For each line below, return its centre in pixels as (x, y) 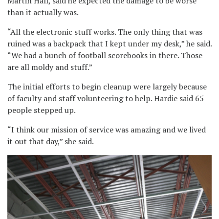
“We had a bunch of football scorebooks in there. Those (105, 55)
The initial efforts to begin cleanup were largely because (107, 86)
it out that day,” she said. (51, 141)
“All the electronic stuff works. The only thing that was (105, 32)
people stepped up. (42, 110)
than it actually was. (43, 12)
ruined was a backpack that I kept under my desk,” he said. (109, 43)
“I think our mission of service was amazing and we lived (107, 129)
